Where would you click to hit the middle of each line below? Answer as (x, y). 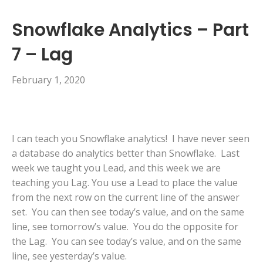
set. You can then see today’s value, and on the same (128, 212)
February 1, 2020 (48, 80)
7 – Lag (42, 55)
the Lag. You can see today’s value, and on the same (127, 242)
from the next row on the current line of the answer (126, 198)
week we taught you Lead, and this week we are (116, 168)
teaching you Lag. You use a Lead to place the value (125, 183)
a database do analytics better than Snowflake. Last (126, 154)
